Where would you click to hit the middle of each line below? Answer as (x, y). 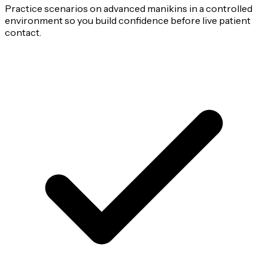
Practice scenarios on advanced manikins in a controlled (129, 9)
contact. (23, 33)
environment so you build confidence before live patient (128, 21)
